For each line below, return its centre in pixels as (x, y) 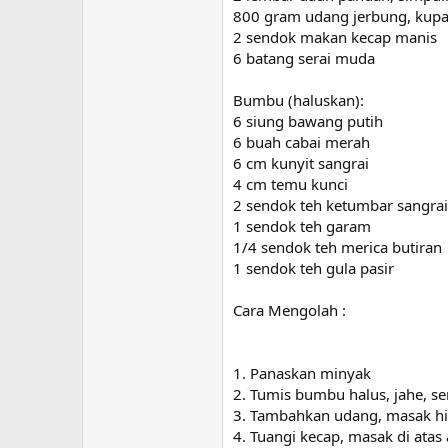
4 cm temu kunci (290, 184)
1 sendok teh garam (302, 226)
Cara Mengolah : (289, 310)
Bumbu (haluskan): (298, 100)
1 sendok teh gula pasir (313, 268)
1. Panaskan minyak (302, 373)
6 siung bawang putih (308, 121)
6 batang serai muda (304, 58)
